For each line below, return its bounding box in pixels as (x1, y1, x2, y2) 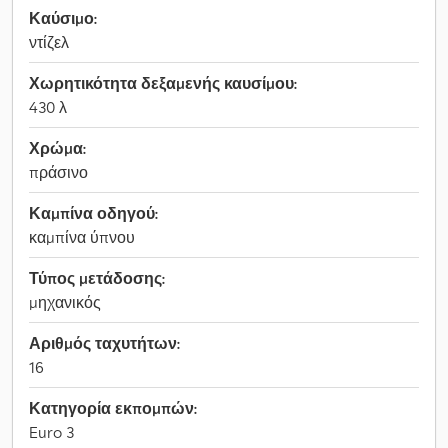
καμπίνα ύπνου (29, 227, 135, 247)
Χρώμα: (29, 138, 86, 158)
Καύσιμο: (29, 8, 97, 28)
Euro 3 (29, 422, 74, 442)
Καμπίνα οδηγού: (29, 203, 158, 223)
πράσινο (29, 162, 88, 182)
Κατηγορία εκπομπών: (29, 398, 197, 418)
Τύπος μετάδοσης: (29, 268, 165, 288)
